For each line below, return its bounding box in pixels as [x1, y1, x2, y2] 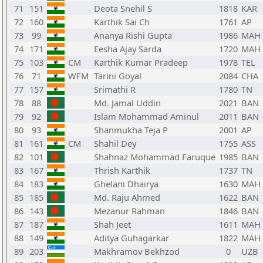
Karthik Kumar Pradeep [94, 56, 188, 68]
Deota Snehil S [94, 2, 152, 14]
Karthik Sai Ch [94, 16, 150, 28]
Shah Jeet [94, 218, 131, 230]
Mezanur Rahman [94, 205, 165, 217]
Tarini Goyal [94, 70, 141, 82]
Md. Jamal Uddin [94, 97, 161, 109]
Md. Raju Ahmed [94, 191, 160, 203]
